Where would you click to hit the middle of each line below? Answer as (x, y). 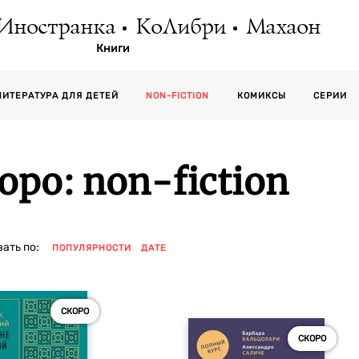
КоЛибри (180, 27)
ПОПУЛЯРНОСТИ (92, 248)
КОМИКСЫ (261, 96)
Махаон (282, 27)
